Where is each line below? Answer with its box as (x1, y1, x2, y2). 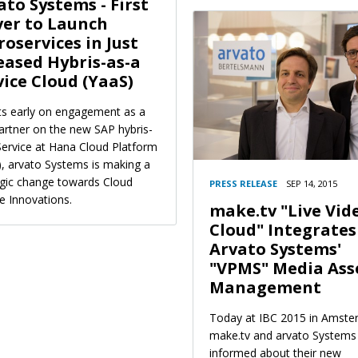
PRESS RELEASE (209, 177, 277, 190)
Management (209, 276, 321, 299)
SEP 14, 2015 (286, 177, 337, 190)
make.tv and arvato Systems (209, 328, 356, 344)
